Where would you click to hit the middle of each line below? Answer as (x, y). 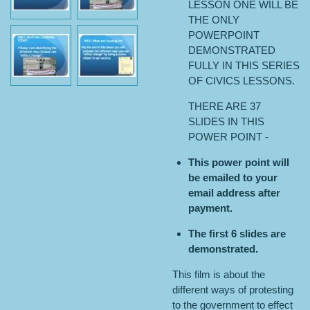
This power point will (238, 162)
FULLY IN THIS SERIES (244, 65)
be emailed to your (232, 177)
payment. (210, 208)
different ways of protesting (233, 290)
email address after (234, 193)
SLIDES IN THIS (226, 121)
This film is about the (219, 274)
